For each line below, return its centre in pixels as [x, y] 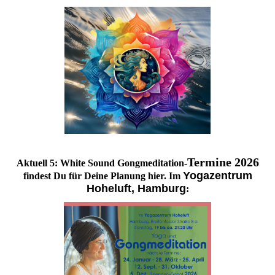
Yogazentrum [217, 175]
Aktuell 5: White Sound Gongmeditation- [102, 163]
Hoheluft [109, 188]
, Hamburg [158, 188]
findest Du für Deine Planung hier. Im [103, 176]
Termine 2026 [223, 162]
